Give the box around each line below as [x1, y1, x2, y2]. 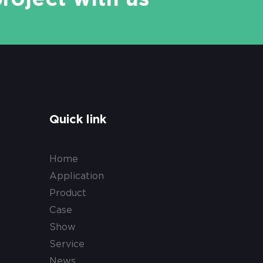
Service [49, 238, 85, 250]
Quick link [49, 114, 106, 126]
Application [49, 170, 104, 182]
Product [49, 187, 86, 199]
